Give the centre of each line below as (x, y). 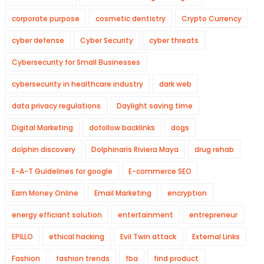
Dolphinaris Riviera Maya (135, 149)
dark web (175, 84)
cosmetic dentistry (130, 19)
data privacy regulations (56, 106)
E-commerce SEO (160, 171)
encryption (187, 193)
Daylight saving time (154, 106)
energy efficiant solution (57, 215)
